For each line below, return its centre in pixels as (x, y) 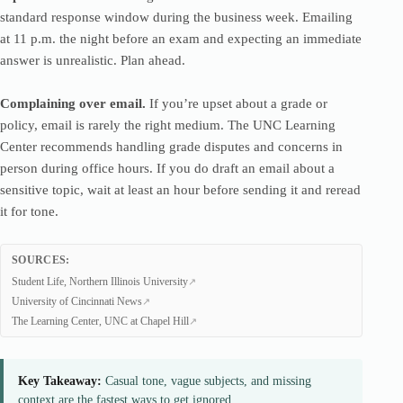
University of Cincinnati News (77, 301)
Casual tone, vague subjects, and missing (206, 381)
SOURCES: (41, 260)
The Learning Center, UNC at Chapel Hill (100, 321)
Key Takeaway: (60, 381)
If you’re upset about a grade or (237, 103)
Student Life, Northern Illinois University (100, 282)
